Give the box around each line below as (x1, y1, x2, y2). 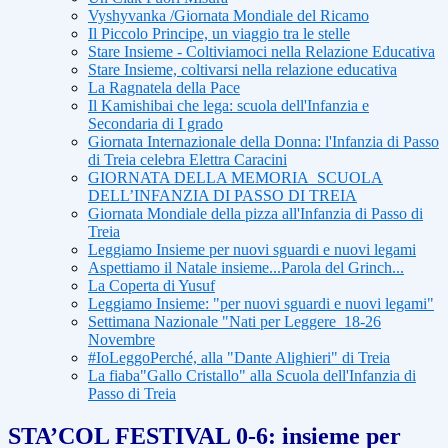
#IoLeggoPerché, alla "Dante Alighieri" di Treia (88, 349, 390, 367)
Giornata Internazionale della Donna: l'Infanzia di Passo (88, 133, 439, 151)
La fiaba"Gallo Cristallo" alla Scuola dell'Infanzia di (88, 367, 416, 385)
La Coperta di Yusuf (88, 277, 215, 295)
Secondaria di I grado (88, 115, 223, 133)
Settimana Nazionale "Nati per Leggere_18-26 (88, 313, 381, 331)
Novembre (88, 331, 155, 349)
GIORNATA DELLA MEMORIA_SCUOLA (88, 169, 383, 187)
